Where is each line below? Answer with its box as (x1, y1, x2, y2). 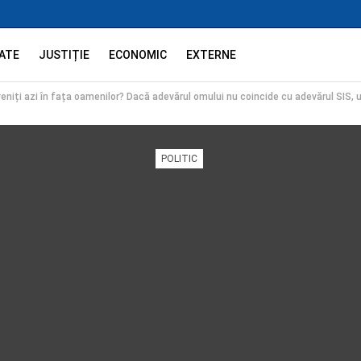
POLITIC (161, 153, 197, 164)
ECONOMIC (109, 48, 168, 61)
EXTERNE (186, 48, 237, 61)
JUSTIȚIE (39, 48, 90, 61)
